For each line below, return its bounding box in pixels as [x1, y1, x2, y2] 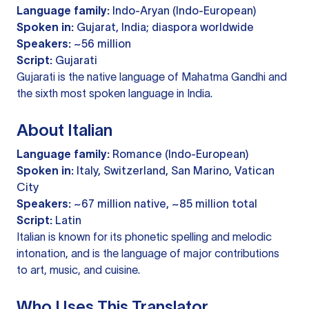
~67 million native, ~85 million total [71, 197, 257, 210]
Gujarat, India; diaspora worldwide [74, 21, 254, 34]
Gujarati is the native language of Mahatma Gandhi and [17, 70, 287, 83]
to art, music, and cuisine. [17, 263, 140, 277]
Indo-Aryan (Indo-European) [110, 4, 256, 17]
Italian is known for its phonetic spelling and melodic [17, 230, 272, 243]
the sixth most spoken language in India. [17, 87, 212, 100]
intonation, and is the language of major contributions [17, 247, 279, 260]
